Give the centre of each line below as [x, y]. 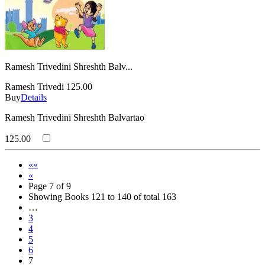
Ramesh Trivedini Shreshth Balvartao [75, 117]
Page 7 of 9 [50, 186]
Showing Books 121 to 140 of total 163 [102, 196]
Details [34, 97]
